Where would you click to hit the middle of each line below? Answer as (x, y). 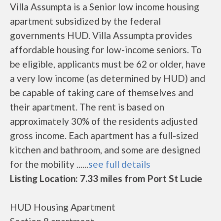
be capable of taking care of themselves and (102, 92)
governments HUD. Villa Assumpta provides (101, 35)
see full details (119, 164)
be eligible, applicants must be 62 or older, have (108, 64)
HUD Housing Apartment (63, 207)
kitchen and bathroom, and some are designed (105, 150)
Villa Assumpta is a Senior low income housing (105, 7)
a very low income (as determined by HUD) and (108, 78)
